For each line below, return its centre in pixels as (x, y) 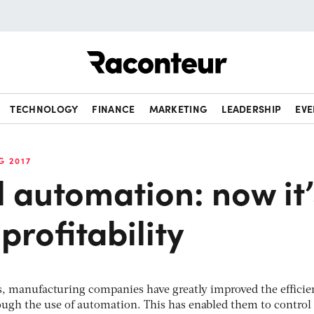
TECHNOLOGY (44, 109)
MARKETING (178, 109)
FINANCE (114, 109)
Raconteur (253, 51)
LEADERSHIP (252, 109)
